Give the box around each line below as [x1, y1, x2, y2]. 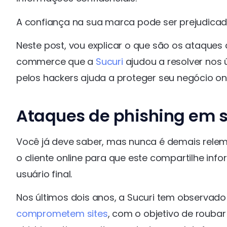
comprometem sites [16, 207, 108, 220]
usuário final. [16, 168, 72, 181]
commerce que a [16, 55, 96, 68]
